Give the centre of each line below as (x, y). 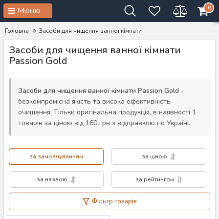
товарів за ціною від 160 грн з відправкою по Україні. (104, 123)
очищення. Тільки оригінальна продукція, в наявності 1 (107, 112)
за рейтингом (154, 179)
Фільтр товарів (114, 201)
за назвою (52, 179)
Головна (17, 31)
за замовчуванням (56, 156)
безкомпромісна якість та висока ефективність (94, 101)
